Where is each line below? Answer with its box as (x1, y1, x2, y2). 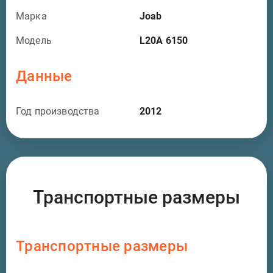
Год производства (16, 105, 100, 117)
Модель (16, 34, 52, 46)
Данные (16, 67, 73, 85)
